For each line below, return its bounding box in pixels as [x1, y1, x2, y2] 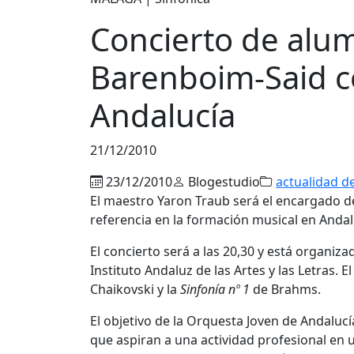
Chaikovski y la [90, 280, 180, 298]
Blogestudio [185, 172, 260, 190]
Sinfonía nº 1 [180, 280, 250, 298]
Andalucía [90, 92, 235, 137]
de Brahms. [250, 280, 321, 298]
